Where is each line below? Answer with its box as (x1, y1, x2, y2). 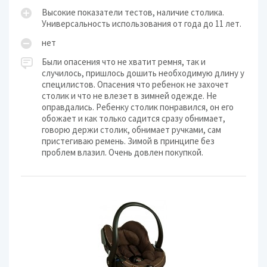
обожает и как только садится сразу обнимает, (42, 113, 225, 124)
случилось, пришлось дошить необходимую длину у (42, 67, 244, 79)
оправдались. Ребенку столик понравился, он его (42, 101, 234, 113)
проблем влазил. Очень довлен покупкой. (42, 147, 203, 158)
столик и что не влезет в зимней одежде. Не (42, 90, 217, 101)
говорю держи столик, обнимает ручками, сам (42, 124, 221, 135)
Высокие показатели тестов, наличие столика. (42, 7, 224, 18)
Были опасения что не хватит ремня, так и (42, 56, 206, 67)
